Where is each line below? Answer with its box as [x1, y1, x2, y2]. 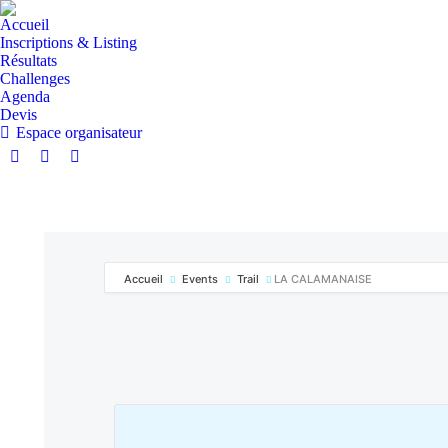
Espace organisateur [16, 124, 142, 141]
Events [182, 272, 218, 286]
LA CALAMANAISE [274, 272, 372, 286]
